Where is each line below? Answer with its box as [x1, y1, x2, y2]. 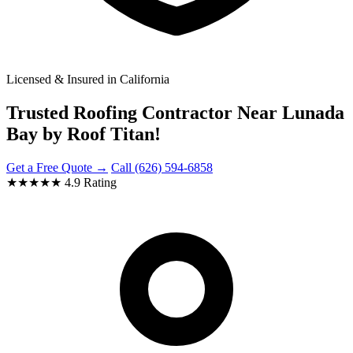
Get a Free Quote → [6, 160, 108, 174]
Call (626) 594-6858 [111, 160, 213, 174]
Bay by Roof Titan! [6, 123, 161, 144]
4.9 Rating [61, 175, 117, 189]
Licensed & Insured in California [6, 72, 169, 86]
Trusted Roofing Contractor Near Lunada [6, 102, 344, 123]
